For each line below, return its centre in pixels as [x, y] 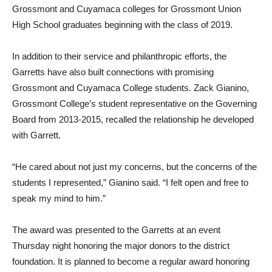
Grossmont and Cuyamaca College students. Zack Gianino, [131, 88]
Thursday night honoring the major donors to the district [121, 246]
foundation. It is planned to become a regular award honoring [131, 262]
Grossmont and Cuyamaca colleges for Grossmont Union [127, 9]
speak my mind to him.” [59, 199]
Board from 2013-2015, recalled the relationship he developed [133, 120]
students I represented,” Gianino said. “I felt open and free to [130, 183]
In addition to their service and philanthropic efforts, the [119, 56]
